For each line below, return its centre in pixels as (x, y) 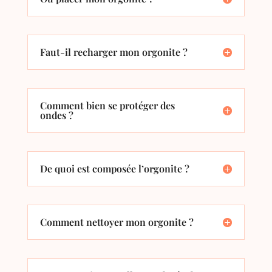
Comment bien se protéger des (107, 105)
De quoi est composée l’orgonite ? (114, 168)
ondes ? (56, 115)
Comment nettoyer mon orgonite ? (117, 222)
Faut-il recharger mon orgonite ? (114, 52)
